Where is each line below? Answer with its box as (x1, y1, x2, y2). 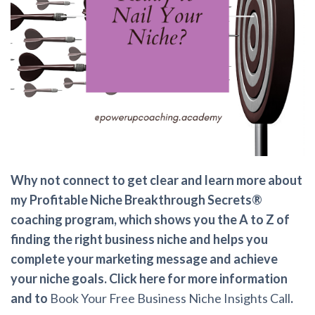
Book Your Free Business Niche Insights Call (50, 290, 290, 307)
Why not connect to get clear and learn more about (11, 172, 302, 188)
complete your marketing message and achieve (11, 251, 278, 267)
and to (11, 290, 50, 307)
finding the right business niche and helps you (11, 231, 268, 247)
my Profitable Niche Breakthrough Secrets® (11, 192, 262, 208)
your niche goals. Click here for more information (11, 271, 288, 287)
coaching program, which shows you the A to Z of (11, 212, 290, 228)
